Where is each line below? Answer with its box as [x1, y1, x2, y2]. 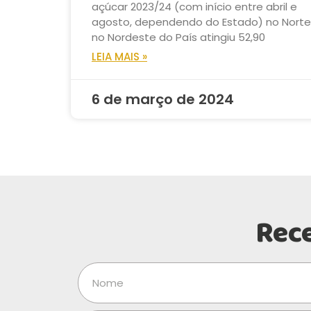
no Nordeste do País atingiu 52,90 [92, 29, 265, 44]
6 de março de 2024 [92, 89, 234, 109]
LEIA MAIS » [92, 49, 147, 64]
